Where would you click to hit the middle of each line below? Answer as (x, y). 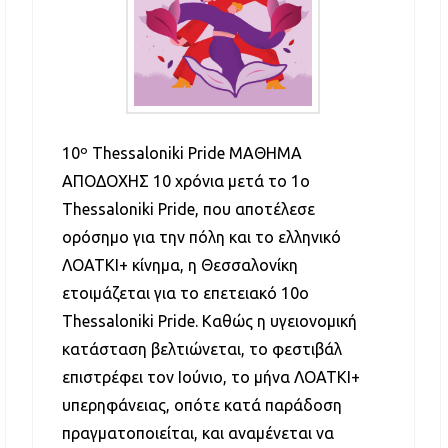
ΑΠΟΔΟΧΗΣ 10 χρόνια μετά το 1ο (185, 181)
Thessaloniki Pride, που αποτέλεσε (188, 209)
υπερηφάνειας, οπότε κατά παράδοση (201, 405)
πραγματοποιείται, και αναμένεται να (197, 433)
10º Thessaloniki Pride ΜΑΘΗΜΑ (181, 153)
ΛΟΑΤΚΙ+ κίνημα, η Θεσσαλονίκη (179, 265)
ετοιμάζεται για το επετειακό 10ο (185, 293)
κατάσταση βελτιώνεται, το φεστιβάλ (201, 349)
